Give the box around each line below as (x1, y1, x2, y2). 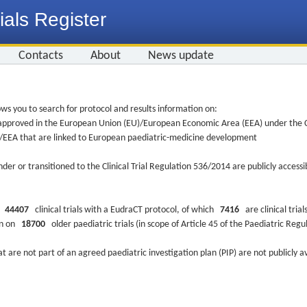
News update (148, 49, 214, 62)
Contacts (19, 49, 63, 62)
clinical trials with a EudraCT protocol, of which (29, 205, 220, 215)
